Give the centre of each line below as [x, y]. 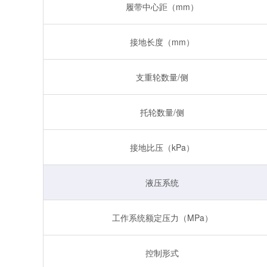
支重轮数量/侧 [162, 77]
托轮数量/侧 [162, 112]
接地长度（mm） [162, 41]
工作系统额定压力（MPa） [162, 217]
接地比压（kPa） [162, 147]
